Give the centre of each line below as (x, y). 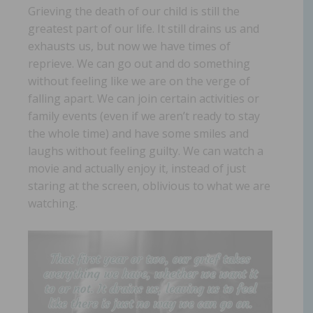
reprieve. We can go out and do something (139, 63)
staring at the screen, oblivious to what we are (149, 185)
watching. (53, 203)
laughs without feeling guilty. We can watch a (146, 151)
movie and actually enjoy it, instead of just (137, 168)
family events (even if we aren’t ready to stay (144, 116)
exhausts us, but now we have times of (129, 46)
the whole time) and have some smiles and (138, 133)
